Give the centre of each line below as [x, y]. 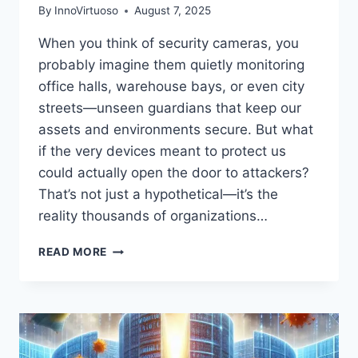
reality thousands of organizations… [153, 216]
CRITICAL [134, 248]
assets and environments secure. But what [176, 130]
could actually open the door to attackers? [174, 173]
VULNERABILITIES [159, 298]
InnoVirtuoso [87, 11]
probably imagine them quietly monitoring [171, 65]
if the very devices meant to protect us [162, 151]
